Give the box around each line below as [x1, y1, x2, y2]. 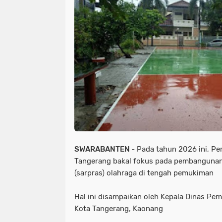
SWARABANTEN [74, 145, 131, 154]
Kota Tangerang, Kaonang [74, 204, 163, 214]
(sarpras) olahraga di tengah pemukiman [74, 168, 214, 178]
